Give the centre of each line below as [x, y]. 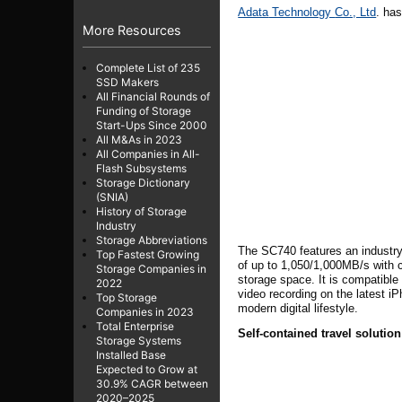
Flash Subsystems [141, 168]
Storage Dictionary [143, 182]
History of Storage [141, 211]
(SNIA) [112, 197]
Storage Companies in [151, 268]
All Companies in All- [148, 153]
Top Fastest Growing [148, 254]
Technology [302, 12]
